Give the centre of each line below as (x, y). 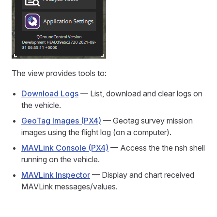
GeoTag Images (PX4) (61, 121)
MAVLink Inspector (56, 175)
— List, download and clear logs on (140, 93)
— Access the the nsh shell (157, 148)
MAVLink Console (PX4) (65, 148)
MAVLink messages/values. (70, 186)
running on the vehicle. (61, 159)
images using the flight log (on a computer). (96, 132)
